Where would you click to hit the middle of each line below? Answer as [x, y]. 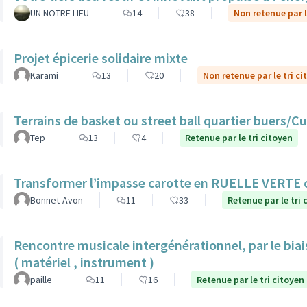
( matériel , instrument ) [84, 262]
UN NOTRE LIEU [60, 13]
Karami [44, 75]
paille [41, 280]
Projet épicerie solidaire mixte [101, 58]
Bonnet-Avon [57, 200]
